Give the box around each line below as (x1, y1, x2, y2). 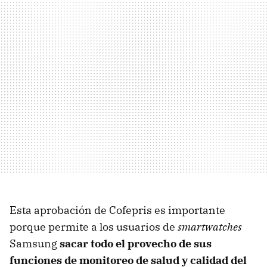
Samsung (10, 237, 60, 251)
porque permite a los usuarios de (10, 220, 178, 234)
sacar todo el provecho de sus (60, 237, 212, 251)
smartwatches (178, 220, 242, 234)
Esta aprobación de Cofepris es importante (10, 203, 225, 218)
